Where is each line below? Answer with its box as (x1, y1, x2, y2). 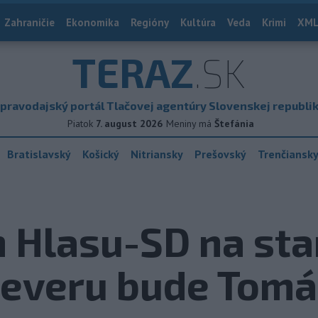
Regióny (131, 16, 169, 29)
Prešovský (194, 147, 246, 161)
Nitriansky (131, 147, 183, 161)
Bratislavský (7, 147, 71, 161)
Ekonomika (66, 16, 119, 29)
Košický (82, 147, 119, 161)
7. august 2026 (96, 117, 163, 130)
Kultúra (180, 16, 216, 29)
